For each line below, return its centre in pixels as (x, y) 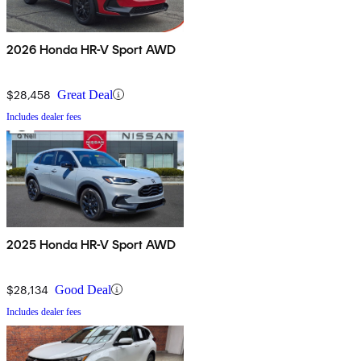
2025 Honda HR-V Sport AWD (91, 244)
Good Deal (83, 289)
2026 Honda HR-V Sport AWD (91, 49)
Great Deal (85, 94)
